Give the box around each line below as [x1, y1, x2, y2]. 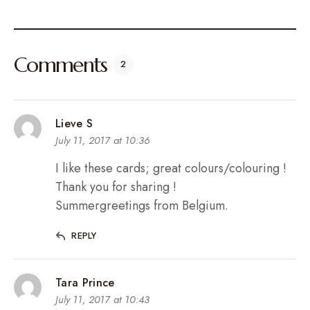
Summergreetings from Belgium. [55, 196, 228, 215]
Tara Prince [55, 274, 115, 291]
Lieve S [55, 115, 93, 131]
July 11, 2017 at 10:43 [55, 291, 149, 307]
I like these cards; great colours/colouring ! [55, 158, 286, 177]
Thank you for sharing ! [55, 177, 176, 196]
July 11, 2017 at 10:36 [55, 132, 149, 148]
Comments [14, 51, 107, 77]
